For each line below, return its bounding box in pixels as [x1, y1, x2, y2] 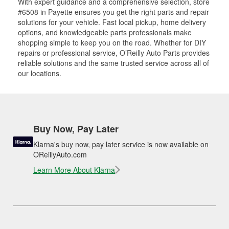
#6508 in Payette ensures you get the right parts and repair [18, 7, 209, 17]
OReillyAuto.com [33, 149, 87, 159]
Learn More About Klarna [33, 165, 115, 175]
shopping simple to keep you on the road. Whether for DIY [18, 37, 206, 48]
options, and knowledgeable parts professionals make [18, 27, 192, 37]
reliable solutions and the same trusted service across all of [18, 58, 209, 68]
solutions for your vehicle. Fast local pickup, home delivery [18, 17, 206, 27]
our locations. [18, 68, 61, 78]
